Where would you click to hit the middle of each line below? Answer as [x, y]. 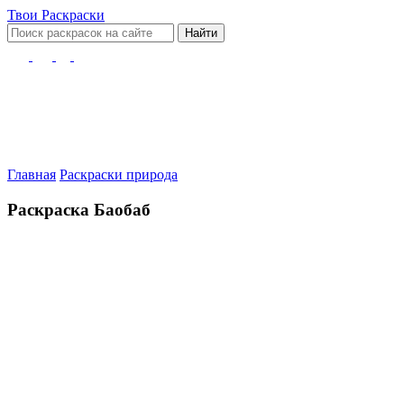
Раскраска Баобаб [79, 209]
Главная [32, 174]
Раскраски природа [119, 174]
